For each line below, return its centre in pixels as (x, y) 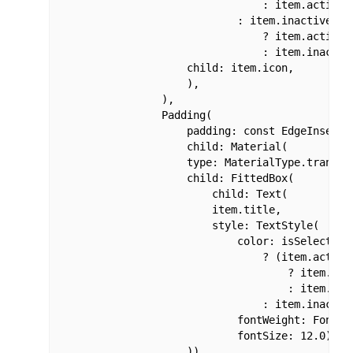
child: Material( (174, 147)
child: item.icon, (177, 68)
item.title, (171, 210)
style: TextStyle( (190, 226)
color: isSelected (202, 242)
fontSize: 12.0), (199, 336)
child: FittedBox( (177, 178)
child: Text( (174, 194)
